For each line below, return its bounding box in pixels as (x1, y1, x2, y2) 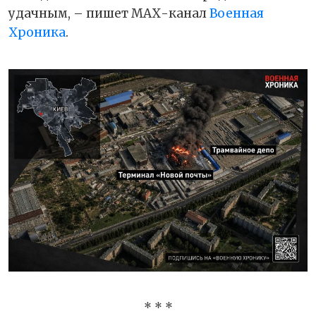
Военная (209, 5, 264, 21)
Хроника (8, 24, 66, 40)
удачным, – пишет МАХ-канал (8, 5, 209, 21)
